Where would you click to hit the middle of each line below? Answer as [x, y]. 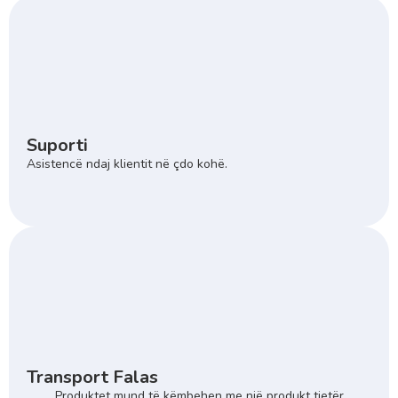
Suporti [57, 145]
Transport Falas [92, 377]
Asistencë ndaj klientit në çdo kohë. [127, 163]
